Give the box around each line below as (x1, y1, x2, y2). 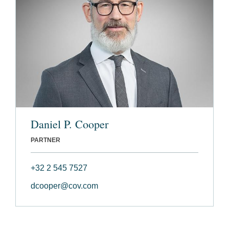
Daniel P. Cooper (31, 117, 108, 132)
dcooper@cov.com (31, 181, 98, 191)
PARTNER (31, 136, 60, 144)
